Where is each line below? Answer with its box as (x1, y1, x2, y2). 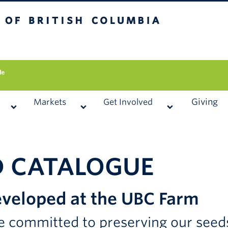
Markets (34, 97, 66, 107)
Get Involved (103, 97, 153, 107)
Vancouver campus (59, 39, 138, 49)
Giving (191, 97, 218, 107)
